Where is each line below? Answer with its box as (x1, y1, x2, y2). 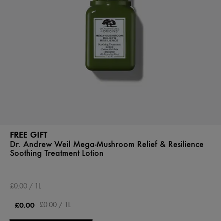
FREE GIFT (10, 129, 47, 140)
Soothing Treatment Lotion (10, 148, 104, 158)
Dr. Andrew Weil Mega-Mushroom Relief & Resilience (10, 139, 204, 149)
